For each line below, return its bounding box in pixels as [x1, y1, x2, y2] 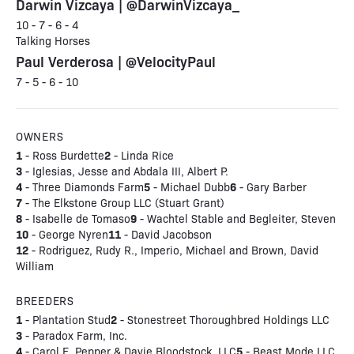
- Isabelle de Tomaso [22, 211, 130, 225]
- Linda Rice [111, 148, 174, 162]
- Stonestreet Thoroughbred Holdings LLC [117, 312, 330, 326]
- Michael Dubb [150, 179, 230, 194]
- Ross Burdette [22, 148, 104, 162]
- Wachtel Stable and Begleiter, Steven [137, 211, 336, 225]
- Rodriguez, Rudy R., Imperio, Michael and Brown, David [28, 243, 318, 257]
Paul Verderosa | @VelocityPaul [16, 51, 216, 70]
